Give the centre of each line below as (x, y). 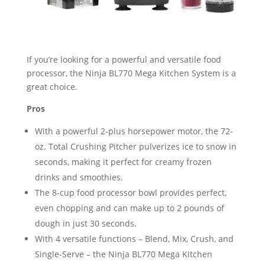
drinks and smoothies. (79, 177)
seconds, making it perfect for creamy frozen (123, 161)
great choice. (52, 86)
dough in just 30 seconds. (85, 223)
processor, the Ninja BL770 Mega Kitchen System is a (131, 73)
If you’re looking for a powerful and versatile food (124, 59)
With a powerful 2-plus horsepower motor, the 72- (134, 131)
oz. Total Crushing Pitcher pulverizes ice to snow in (135, 146)
